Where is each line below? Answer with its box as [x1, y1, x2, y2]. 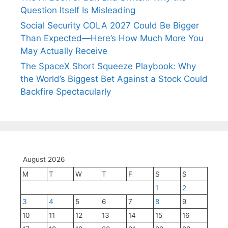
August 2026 [23, 155, 65, 163]
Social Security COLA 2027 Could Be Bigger [20, 20, 199, 31]
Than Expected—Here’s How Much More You [20, 33, 204, 43]
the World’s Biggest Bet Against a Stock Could [20, 73, 208, 84]
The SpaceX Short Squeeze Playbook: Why [20, 61, 196, 71]
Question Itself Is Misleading [20, 5, 135, 15]
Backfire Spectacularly [20, 86, 111, 97]
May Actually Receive [20, 45, 107, 56]
